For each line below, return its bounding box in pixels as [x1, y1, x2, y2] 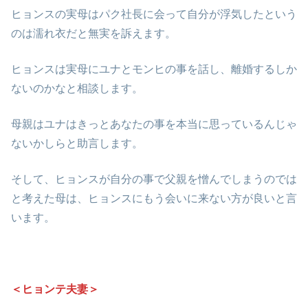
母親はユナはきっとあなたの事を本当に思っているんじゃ [11, 118, 297, 131]
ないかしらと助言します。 [11, 137, 143, 150]
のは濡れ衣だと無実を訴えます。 [11, 27, 176, 40]
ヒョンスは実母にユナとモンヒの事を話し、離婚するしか [11, 63, 297, 76]
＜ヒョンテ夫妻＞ [11, 283, 99, 296]
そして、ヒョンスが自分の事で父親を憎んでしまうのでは [11, 173, 297, 186]
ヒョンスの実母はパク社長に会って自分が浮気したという [11, 8, 297, 21]
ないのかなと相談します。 [11, 82, 143, 95]
